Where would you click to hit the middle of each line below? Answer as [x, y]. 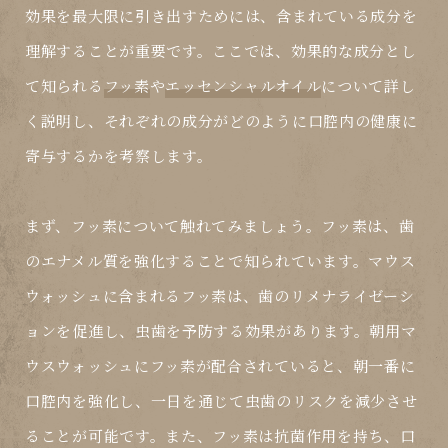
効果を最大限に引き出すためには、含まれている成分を [221, 16]
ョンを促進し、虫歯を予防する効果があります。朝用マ [221, 331]
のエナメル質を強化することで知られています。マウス [220, 261]
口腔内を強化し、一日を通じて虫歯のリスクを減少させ [221, 401]
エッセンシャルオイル [243, 86]
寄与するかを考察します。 [119, 156]
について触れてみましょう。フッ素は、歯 [266, 226]
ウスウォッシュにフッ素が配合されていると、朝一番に [220, 366]
